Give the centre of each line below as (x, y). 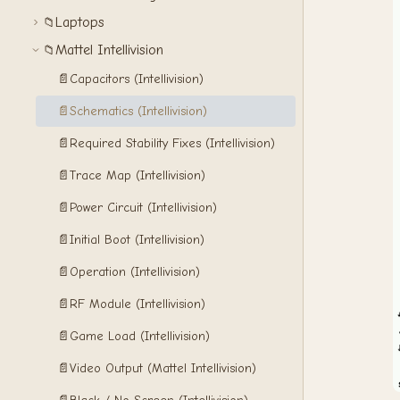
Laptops (80, 22)
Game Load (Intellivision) (140, 336)
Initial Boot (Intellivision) (137, 240)
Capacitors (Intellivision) (137, 79)
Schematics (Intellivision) (138, 111)
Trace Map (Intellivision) (137, 175)
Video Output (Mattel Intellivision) (163, 368)
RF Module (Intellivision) (137, 304)
